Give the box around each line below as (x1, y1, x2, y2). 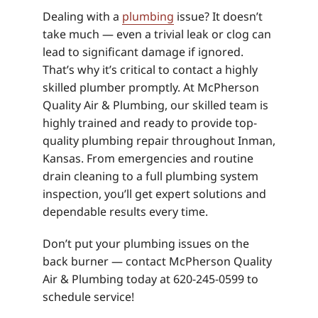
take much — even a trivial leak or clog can (43, 26, 271, 43)
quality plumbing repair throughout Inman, (43, 133, 275, 149)
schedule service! (43, 289, 134, 305)
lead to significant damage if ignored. (43, 44, 243, 60)
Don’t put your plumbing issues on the (43, 236, 249, 252)
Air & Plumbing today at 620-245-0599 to (43, 271, 258, 287)
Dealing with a (43, 9, 122, 25)
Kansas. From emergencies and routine (43, 150, 253, 167)
